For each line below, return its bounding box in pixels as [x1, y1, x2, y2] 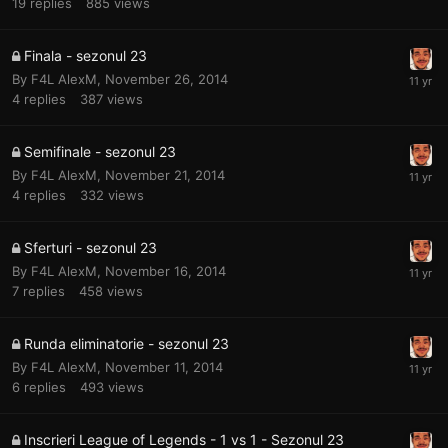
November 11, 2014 [105, 358, 223, 375]
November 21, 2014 [105, 166, 225, 183]
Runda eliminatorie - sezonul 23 [24, 334, 229, 352]
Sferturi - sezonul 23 [24, 238, 157, 256]
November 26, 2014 [105, 70, 228, 87]
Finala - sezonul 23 [24, 46, 147, 64]
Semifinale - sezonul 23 [24, 142, 176, 160]
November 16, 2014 [105, 262, 226, 279]
